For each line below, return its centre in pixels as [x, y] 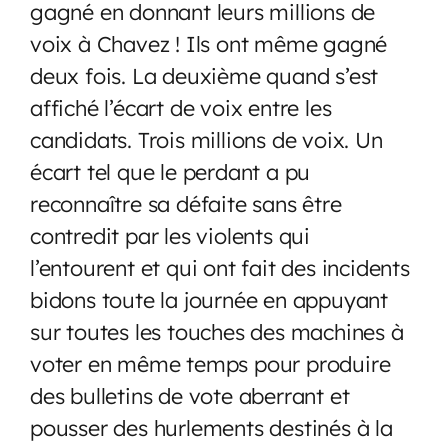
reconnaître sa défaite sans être [186, 203]
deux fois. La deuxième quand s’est [204, 75]
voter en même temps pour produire [210, 363]
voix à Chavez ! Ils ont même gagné [209, 43]
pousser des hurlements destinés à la [211, 427]
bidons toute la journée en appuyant [209, 299]
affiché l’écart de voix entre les [181, 107]
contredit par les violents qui [170, 235]
